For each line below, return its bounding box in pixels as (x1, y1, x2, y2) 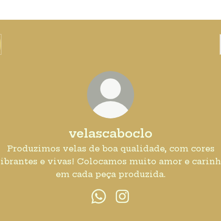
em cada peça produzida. (55, 169, 166, 179)
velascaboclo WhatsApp (98, 203, 207, 213)
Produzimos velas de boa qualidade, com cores (6, 144, 215, 153)
